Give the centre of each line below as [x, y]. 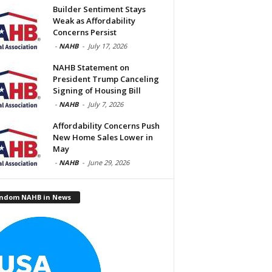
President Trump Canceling [106, 79]
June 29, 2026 [108, 162]
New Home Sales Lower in [103, 137]
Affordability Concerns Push [106, 125]
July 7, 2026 [105, 104]
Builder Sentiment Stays [99, 9]
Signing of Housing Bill [97, 90]
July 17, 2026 [107, 46]
